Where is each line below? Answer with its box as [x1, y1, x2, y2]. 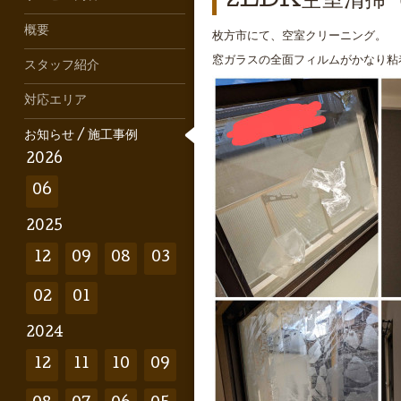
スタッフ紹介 [24, 59, 99, 73]
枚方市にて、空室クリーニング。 [212, 30, 387, 44]
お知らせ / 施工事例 [24, 129, 138, 143]
